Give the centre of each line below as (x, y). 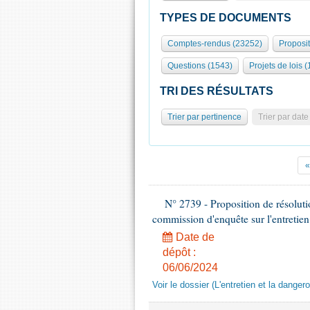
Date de (194, 237)
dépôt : (179, 252)
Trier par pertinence (204, 117)
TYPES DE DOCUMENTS (226, 18)
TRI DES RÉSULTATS (217, 91)
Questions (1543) (200, 66)
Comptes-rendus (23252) (215, 44)
